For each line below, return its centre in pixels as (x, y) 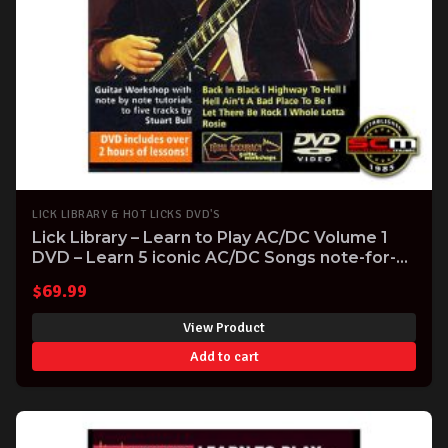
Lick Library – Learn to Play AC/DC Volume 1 (210, 237)
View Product (224, 327)
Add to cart (224, 356)
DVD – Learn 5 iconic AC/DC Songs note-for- (214, 257)
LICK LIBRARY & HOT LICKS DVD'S (126, 214)
